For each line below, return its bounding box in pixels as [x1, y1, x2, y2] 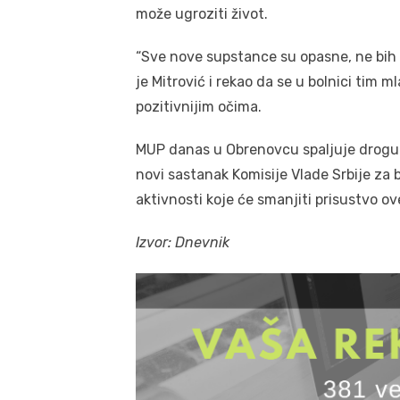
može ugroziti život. [136, 4, 268, 22]
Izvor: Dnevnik [136, 233, 229, 251]
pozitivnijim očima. [136, 97, 262, 115]
